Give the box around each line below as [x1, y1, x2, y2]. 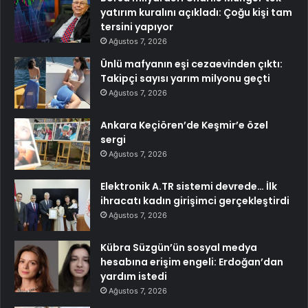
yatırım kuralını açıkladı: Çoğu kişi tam [100, 5, 292, 20]
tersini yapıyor [100, 20, 173, 34]
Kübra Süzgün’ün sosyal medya [100, 241, 257, 255]
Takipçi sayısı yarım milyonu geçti [100, 71, 270, 86]
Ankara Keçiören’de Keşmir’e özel [100, 118, 268, 133]
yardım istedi [100, 269, 167, 284]
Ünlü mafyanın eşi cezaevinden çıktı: [100, 57, 283, 71]
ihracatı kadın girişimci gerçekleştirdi [100, 194, 289, 208]
